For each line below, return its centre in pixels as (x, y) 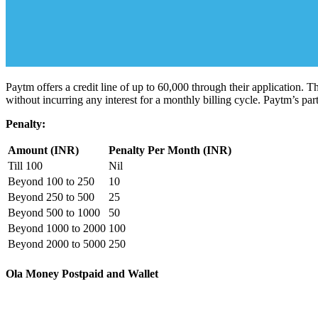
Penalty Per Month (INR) (170, 150)
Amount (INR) (43, 150)
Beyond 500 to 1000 (54, 212)
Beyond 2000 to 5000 (57, 243)
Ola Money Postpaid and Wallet (82, 274)
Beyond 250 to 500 (51, 197)
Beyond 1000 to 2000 (57, 228)
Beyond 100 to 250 (51, 181)
